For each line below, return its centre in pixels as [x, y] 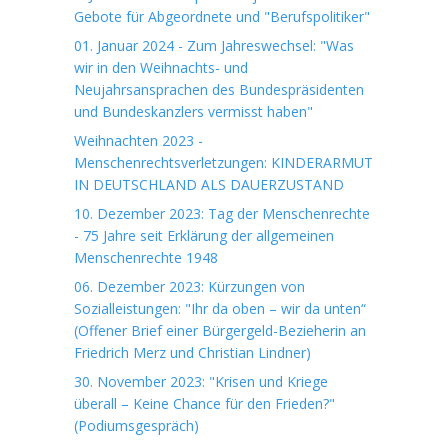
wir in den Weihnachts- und [161, 67]
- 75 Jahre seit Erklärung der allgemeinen [204, 235]
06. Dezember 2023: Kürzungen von [189, 286]
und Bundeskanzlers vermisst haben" [193, 111]
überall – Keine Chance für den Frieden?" [204, 403]
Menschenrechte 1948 [146, 257]
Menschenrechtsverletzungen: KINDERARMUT [223, 162]
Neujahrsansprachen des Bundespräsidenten [219, 89]
